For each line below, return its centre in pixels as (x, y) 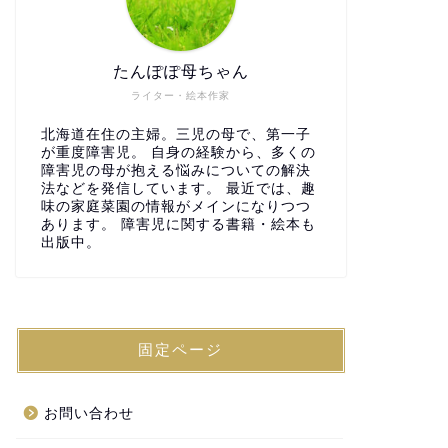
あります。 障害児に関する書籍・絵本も (178, 225)
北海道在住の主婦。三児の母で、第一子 (175, 135)
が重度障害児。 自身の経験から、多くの (178, 153)
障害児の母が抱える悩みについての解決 (175, 171)
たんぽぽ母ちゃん (180, 72)
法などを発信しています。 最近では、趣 (178, 189)
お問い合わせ (88, 414)
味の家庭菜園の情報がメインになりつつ (175, 207)
